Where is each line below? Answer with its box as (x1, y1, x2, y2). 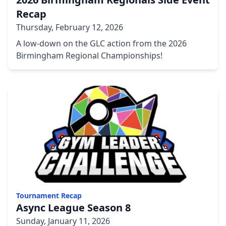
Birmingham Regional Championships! (16, 50, 162, 61)
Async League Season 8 (16, 201, 131, 214)
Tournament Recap (16, 191, 82, 200)
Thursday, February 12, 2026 (16, 22, 123, 33)
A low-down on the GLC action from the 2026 (16, 38, 187, 49)
